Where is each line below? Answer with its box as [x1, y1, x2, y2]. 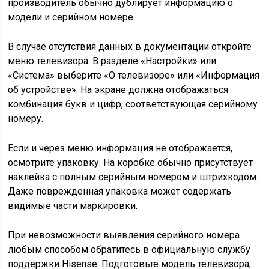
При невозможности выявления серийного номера [8, 229, 240, 241]
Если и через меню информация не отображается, [8, 142, 233, 154]
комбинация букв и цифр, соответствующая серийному [8, 98, 258, 110]
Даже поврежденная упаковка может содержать [8, 186, 232, 197]
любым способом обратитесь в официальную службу [8, 244, 251, 255]
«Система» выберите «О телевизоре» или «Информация [8, 70, 260, 81]
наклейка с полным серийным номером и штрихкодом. [8, 171, 259, 183]
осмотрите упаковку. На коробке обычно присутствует [8, 157, 253, 168]
